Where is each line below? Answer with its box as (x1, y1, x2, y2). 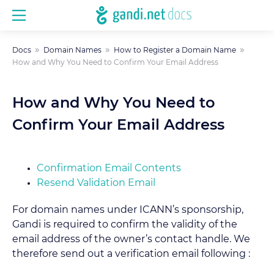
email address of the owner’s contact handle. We (12, 234, 250, 244)
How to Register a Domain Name (114, 46, 236, 54)
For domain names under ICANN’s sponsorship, (12, 205, 243, 215)
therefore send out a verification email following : (12, 249, 250, 259)
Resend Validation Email (37, 178, 155, 188)
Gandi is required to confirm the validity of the (12, 220, 237, 229)
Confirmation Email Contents (37, 163, 181, 173)
